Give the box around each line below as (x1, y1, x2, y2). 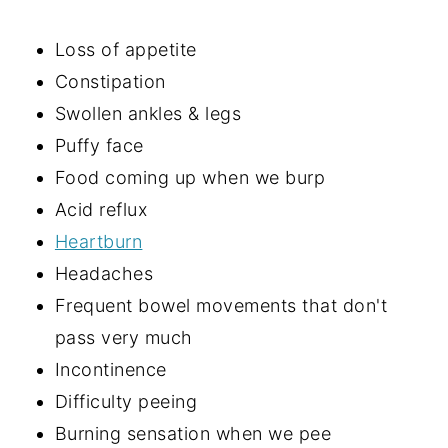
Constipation (54, 70, 166, 92)
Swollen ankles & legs (54, 102, 242, 124)
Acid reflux (54, 198, 148, 220)
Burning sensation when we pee (54, 422, 332, 444)
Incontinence (54, 358, 167, 380)
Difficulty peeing (54, 390, 198, 412)
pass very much (54, 326, 193, 348)
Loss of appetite (54, 38, 197, 60)
